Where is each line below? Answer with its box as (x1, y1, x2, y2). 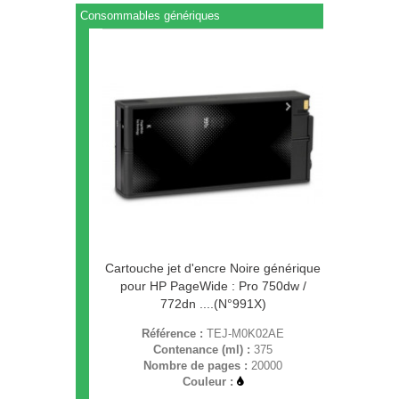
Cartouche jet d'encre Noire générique (105, 261, 321, 276)
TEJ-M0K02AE (207, 327, 284, 341)
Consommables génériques (80, 9, 220, 23)
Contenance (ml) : (153, 343, 254, 357)
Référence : (142, 327, 207, 341)
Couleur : (183, 375, 237, 389)
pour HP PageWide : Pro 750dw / (119, 279, 306, 294)
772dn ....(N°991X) (159, 297, 266, 312)
